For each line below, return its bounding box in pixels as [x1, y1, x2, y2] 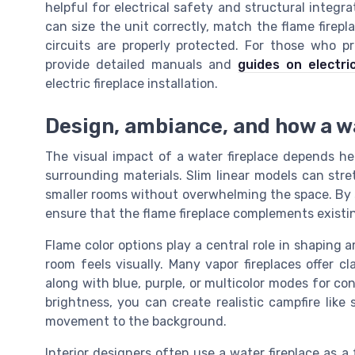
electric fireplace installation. [45, 75, 218, 91]
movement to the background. [45, 314, 227, 330]
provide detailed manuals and [45, 56, 239, 72]
